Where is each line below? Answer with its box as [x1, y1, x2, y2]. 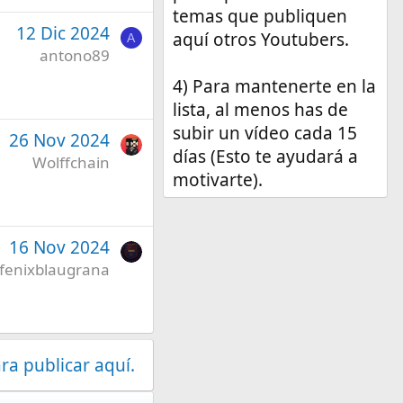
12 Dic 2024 [15, 21, 110, 45]
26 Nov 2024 [8, 128, 110, 152]
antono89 [39, 44, 110, 66]
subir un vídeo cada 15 [172, 121, 357, 146]
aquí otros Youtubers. [172, 28, 349, 52]
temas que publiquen [172, 4, 347, 29]
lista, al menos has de [172, 98, 348, 122]
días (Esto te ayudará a [172, 145, 358, 169]
